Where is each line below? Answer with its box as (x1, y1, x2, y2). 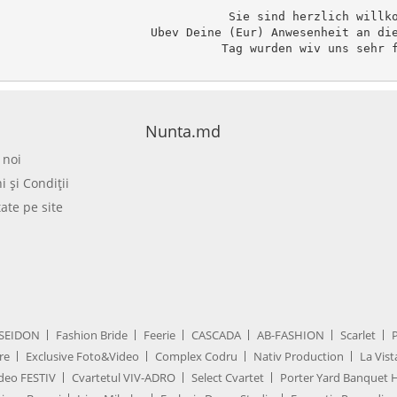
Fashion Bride (56, 327, 128, 343)
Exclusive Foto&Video (26, 348, 139, 364)
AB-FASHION (257, 327, 324, 343)
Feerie (144, 327, 175, 343)
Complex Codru (155, 348, 237, 364)
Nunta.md (145, 121, 221, 142)
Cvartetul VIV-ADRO (72, 370, 175, 385)
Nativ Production (253, 348, 344, 364)
